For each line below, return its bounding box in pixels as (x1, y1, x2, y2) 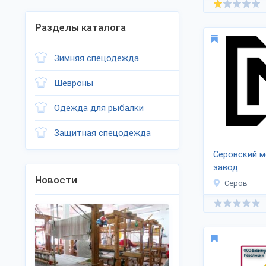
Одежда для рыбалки (54, 103, 144, 113)
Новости (35, 174, 77, 186)
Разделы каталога (35, 21, 126, 33)
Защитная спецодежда (54, 128, 151, 138)
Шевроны (54, 78, 93, 88)
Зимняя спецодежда (54, 53, 139, 64)
